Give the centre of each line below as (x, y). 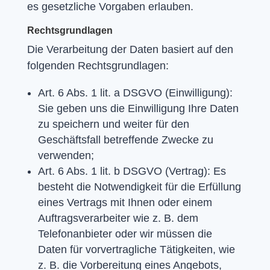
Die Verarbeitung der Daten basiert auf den (130, 49)
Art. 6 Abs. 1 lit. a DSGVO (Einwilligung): (135, 93)
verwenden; (66, 155)
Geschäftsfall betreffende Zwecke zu (125, 140)
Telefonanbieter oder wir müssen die (125, 234)
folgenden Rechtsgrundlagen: (98, 65)
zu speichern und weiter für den (113, 124)
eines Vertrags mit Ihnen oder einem (125, 202)
